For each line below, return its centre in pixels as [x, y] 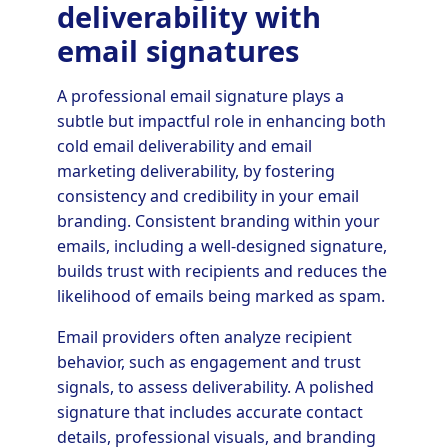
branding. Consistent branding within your [218, 220]
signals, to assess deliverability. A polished [215, 386]
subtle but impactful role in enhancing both [221, 120]
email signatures [177, 50]
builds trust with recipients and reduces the [221, 270]
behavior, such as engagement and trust [208, 361]
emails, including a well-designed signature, [221, 245]
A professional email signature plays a [200, 95]
